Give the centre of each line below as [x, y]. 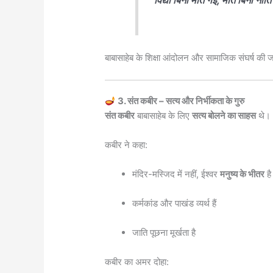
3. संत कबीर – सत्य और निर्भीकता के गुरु [181, 101]
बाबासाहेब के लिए [164, 116]
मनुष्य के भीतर [243, 174]
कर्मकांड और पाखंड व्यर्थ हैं [175, 204]
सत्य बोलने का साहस [224, 116]
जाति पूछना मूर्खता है [164, 233]
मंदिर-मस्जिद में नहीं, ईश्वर [176, 174]
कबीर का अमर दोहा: [137, 262]
